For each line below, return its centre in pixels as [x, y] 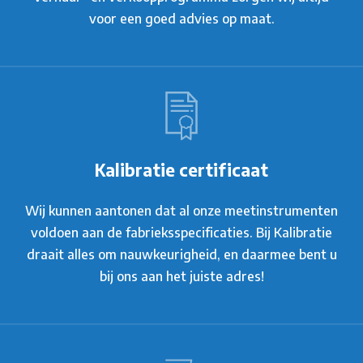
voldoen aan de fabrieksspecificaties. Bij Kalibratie [181, 233]
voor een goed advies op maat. [181, 19]
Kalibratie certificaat [181, 171]
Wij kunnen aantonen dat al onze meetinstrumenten [181, 211]
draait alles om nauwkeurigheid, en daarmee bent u [181, 255]
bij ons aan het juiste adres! [181, 277]
